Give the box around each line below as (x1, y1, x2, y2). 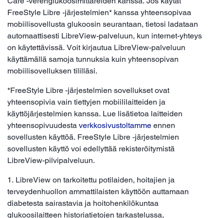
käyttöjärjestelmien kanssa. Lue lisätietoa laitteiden (7, 109, 182, 118)
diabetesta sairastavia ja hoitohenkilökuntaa (7, 198, 159, 208)
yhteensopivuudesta (7, 120, 79, 130)
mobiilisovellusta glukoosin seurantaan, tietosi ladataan (7, 19, 198, 29)
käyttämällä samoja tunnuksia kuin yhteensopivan (7, 54, 179, 64)
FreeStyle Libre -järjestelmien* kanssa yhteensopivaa (7, 7, 191, 17)
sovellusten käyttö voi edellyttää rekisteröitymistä (7, 144, 175, 153)
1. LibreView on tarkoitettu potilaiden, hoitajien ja (7, 175, 175, 184)
